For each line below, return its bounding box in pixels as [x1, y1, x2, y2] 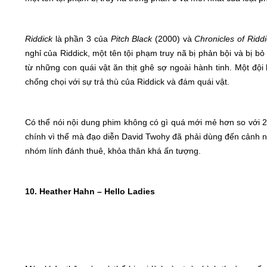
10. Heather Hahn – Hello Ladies [25, 187, 155, 196]
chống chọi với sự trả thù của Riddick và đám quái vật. [25, 77, 229, 86]
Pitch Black [110, 34, 153, 44]
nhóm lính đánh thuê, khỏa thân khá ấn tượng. [25, 146, 201, 156]
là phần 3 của [52, 34, 111, 44]
